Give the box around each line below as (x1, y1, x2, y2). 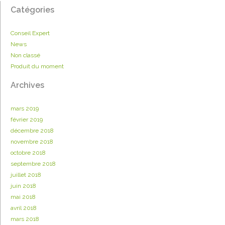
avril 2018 (11, 204, 37, 212)
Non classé (11, 52, 40, 59)
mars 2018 (11, 215, 39, 223)
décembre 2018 (11, 127, 54, 135)
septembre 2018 (11, 160, 56, 168)
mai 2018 (11, 193, 36, 201)
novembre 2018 (11, 138, 53, 146)
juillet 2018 (11, 171, 41, 179)
